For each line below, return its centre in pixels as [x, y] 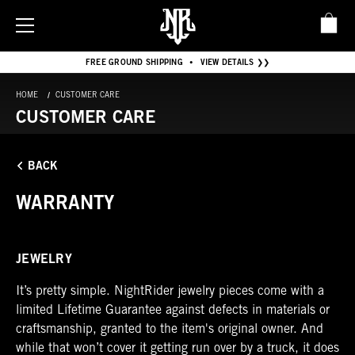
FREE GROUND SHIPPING [135, 63]
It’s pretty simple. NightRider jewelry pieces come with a [170, 292]
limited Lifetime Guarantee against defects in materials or [173, 311]
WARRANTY [65, 205]
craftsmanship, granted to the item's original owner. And [170, 330]
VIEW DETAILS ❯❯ [235, 63]
